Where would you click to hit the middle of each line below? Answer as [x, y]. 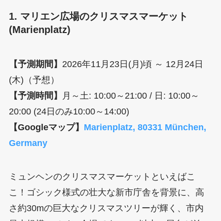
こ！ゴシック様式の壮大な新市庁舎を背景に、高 [106, 192]
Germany [28, 143]
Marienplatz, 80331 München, [145, 127]
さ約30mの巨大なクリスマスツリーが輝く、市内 [106, 208]
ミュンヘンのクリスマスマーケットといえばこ [102, 176]
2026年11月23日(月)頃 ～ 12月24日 [132, 64]
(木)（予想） [34, 80]
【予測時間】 [35, 95]
